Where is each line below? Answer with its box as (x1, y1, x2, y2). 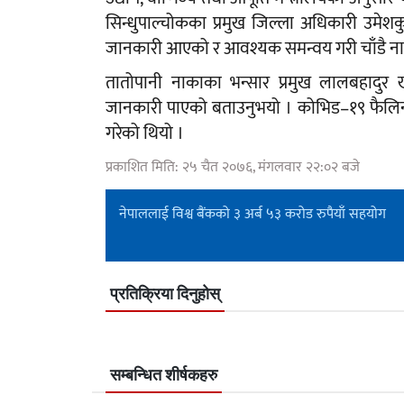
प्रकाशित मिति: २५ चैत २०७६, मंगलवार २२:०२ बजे (106, 154, 360, 179)
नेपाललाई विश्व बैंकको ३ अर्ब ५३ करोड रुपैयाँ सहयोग (119, 201, 386, 226)
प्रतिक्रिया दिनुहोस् (110, 286, 220, 303)
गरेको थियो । (106, 117, 184, 149)
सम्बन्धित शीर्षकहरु (110, 367, 217, 384)
